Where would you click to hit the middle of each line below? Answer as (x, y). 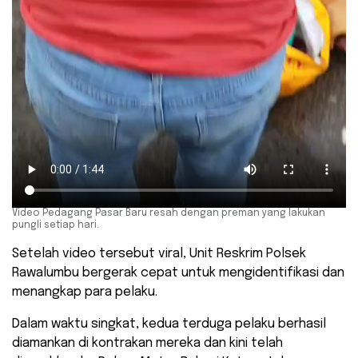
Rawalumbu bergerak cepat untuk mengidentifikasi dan (178, 273)
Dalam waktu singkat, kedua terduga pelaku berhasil (169, 324)
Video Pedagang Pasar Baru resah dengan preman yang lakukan (169, 214)
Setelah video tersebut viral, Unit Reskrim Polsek (159, 254)
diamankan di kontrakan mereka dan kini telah (147, 344)
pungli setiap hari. (56, 226)
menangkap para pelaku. (85, 292)
